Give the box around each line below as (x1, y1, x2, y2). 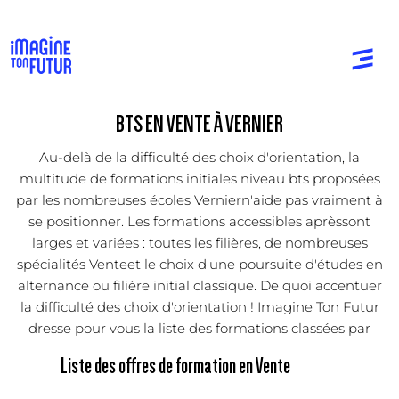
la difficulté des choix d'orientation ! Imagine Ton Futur (20, 297, 379, 315)
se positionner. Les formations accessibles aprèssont (28, 212, 370, 230)
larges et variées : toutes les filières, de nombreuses (31, 233, 368, 251)
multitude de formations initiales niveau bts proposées (19, 169, 380, 187)
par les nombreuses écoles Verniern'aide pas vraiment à (16, 191, 383, 208)
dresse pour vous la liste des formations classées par (28, 319, 370, 337)
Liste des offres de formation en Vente (61, 354, 290, 378)
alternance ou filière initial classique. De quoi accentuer (17, 276, 382, 294)
